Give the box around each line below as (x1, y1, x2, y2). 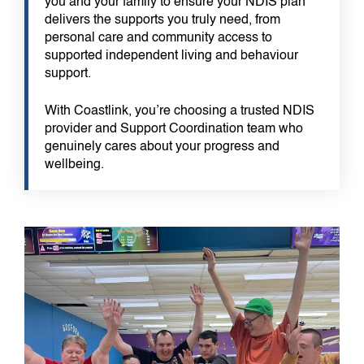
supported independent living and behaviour (45, 50, 298, 63)
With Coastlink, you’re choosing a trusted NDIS (45, 105, 314, 119)
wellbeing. (45, 158, 104, 172)
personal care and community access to (45, 32, 272, 45)
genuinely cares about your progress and (45, 141, 279, 154)
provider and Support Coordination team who (45, 123, 303, 136)
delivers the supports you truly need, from (45, 14, 280, 28)
